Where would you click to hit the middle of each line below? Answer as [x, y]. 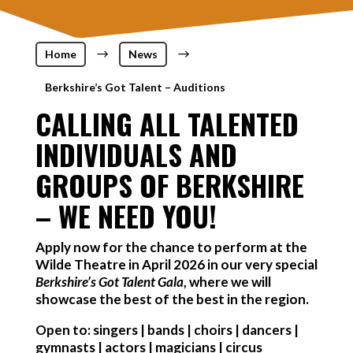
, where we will [227, 282]
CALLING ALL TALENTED [167, 123]
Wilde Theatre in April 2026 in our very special [176, 264]
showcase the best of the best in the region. [172, 299]
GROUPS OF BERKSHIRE [169, 185]
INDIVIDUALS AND [136, 154]
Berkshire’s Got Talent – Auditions [135, 87]
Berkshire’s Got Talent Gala [109, 282]
